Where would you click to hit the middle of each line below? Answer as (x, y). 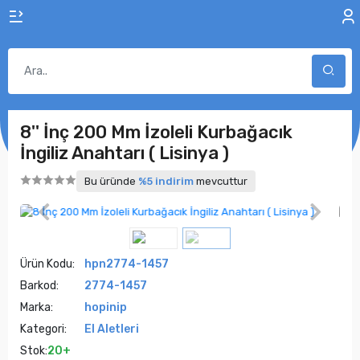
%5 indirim (166, 181)
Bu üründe (111, 181)
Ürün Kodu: (47, 264)
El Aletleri (112, 329)
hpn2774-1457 (127, 264)
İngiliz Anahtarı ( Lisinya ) (125, 153)
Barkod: (39, 286)
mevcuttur (221, 181)
